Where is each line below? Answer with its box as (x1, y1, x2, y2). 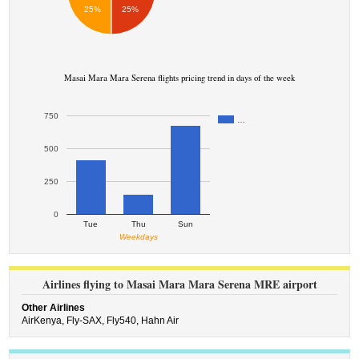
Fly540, (107, 315, 142, 326)
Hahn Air (141, 315, 179, 326)
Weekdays (119, 232, 158, 241)
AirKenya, (22, 315, 67, 326)
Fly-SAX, (67, 315, 107, 326)
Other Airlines (22, 302, 86, 313)
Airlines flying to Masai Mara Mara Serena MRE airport (42, 276, 317, 292)
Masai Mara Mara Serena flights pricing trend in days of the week (64, 72, 295, 83)
